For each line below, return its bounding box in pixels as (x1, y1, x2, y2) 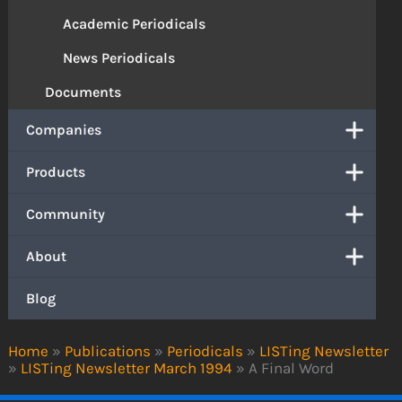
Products (26, 163, 86, 181)
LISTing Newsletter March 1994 (21, 358, 233, 377)
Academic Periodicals (63, 15, 206, 33)
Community (26, 205, 106, 223)
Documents (45, 83, 122, 101)
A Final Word (249, 358, 335, 377)
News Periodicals (63, 49, 176, 67)
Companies (26, 121, 102, 139)
